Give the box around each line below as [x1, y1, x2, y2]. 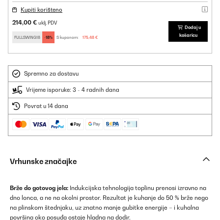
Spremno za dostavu [24, 70, 79, 77]
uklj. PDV [38, 20, 57, 26]
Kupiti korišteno [21, 6, 62, 13]
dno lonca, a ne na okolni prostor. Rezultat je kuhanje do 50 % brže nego [10, 194, 208, 201]
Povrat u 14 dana [24, 103, 68, 110]
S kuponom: [56, 35, 79, 40]
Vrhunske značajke [10, 157, 77, 165]
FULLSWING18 [14, 35, 40, 40]
